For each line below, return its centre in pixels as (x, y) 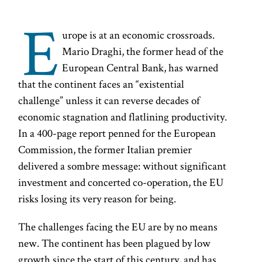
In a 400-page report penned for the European (117, 133)
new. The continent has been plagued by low (115, 243)
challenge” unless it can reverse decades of (109, 101)
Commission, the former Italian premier (105, 150)
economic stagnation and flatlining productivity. (123, 117)
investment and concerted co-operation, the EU (121, 182)
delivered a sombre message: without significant (123, 166)
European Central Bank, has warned (140, 68)
